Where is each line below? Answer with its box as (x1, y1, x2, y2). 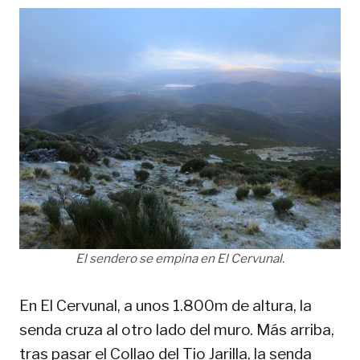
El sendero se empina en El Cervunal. (76, 250, 284, 266)
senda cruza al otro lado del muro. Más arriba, (19, 320, 334, 339)
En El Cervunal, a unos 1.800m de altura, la (19, 296, 312, 315)
